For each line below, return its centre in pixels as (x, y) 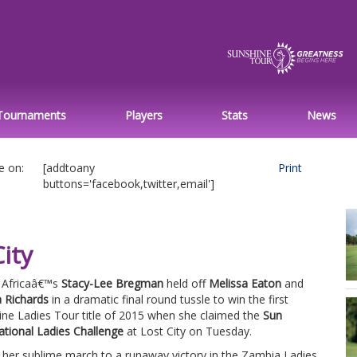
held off (186, 283)
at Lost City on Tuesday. (188, 331)
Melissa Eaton (245, 283)
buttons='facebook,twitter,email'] (129, 183)
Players (143, 115)
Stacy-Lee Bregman (112, 283)
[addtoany (69, 167)
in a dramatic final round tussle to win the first (169, 299)
